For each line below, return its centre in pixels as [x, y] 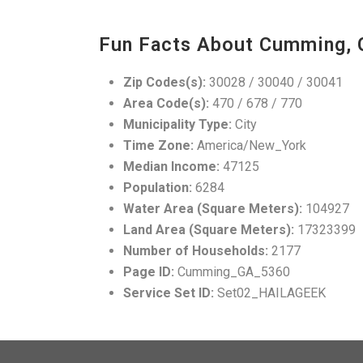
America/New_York [250, 146]
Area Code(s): [166, 104]
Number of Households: [196, 251]
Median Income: [171, 167]
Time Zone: [158, 146]
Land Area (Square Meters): [209, 230]
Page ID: [149, 272]
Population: [158, 188]
